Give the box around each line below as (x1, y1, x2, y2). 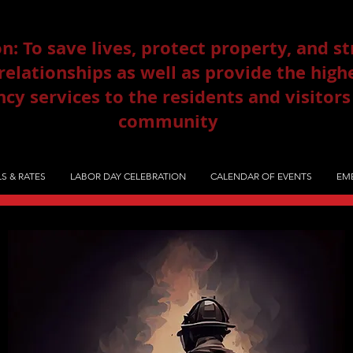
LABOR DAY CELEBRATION (69, 170, 186, 182)
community (118, 109, 218, 133)
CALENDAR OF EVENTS (210, 170, 312, 182)
